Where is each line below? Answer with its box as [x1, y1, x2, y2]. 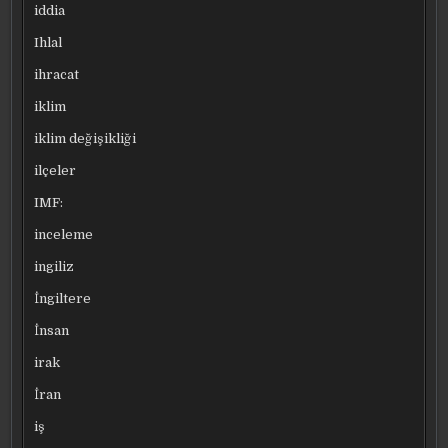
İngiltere [34, 290, 92, 306]
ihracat [34, 66, 80, 82]
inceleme [34, 226, 94, 242]
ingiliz [34, 258, 75, 274]
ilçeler [34, 162, 77, 178]
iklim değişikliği [34, 130, 137, 146]
